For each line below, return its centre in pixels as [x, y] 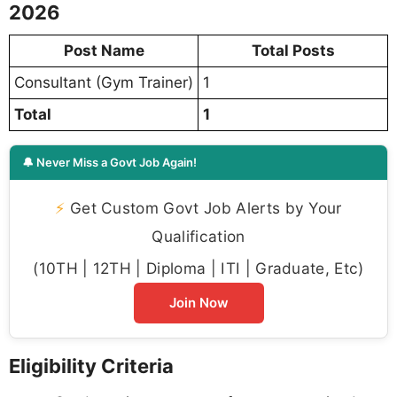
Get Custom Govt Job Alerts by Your [203, 207]
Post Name [104, 50]
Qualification [198, 236]
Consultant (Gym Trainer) [104, 82]
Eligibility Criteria [91, 366]
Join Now [198, 302]
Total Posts [293, 50]
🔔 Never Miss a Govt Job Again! [109, 162]
